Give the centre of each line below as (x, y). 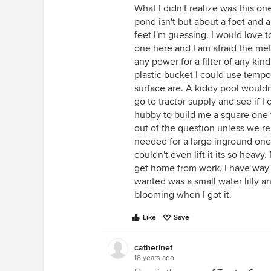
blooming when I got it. (183, 195)
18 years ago (154, 258)
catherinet (153, 248)
